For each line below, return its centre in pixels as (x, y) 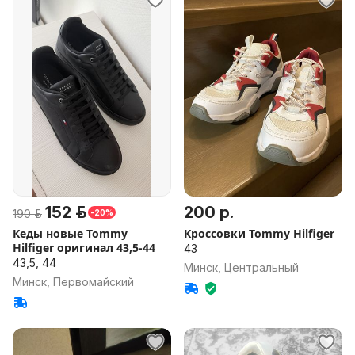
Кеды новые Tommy (70, 233)
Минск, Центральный (241, 267)
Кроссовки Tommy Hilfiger (259, 233)
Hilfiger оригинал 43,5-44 (84, 248)
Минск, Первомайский (73, 282)
